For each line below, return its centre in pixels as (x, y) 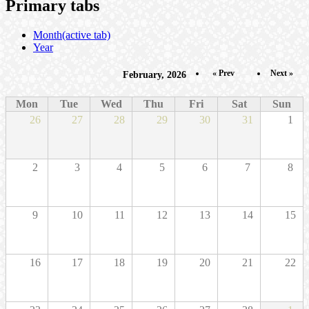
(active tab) (86, 34)
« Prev (223, 73)
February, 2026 (154, 74)
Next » (282, 73)
